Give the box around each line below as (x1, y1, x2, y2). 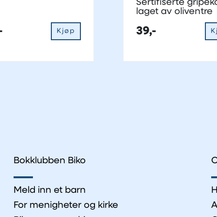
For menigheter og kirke (13, 201, 118, 210)
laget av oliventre (136, 7, 213, 16)
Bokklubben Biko (13, 156, 86, 166)
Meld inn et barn (13, 186, 86, 195)
